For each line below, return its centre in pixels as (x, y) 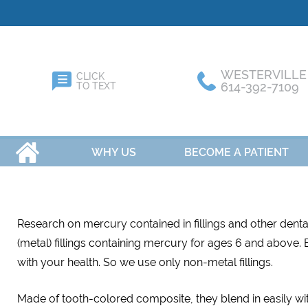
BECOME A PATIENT (236, 152)
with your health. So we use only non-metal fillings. (145, 262)
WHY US (114, 152)
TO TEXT (96, 86)
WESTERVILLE (263, 75)
